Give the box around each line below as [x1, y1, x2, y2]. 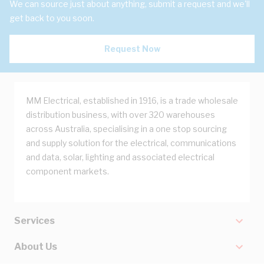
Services [14, 215, 55, 226]
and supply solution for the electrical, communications [26, 138, 236, 148]
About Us [14, 241, 57, 252]
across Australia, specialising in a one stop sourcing [26, 124, 227, 134]
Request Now [104, 44, 160, 54]
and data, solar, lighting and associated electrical [26, 152, 214, 162]
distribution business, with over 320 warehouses [26, 110, 215, 120]
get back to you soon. [9, 13, 94, 23]
